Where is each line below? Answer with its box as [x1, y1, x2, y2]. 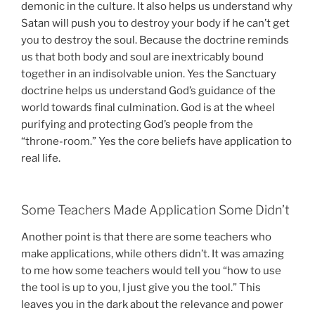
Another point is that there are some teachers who [21, 230, 271, 243]
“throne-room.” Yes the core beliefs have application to [21, 134, 292, 148]
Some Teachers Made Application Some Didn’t [21, 202, 290, 218]
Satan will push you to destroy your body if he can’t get [21, 16, 290, 30]
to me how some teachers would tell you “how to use [21, 264, 281, 277]
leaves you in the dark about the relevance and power [21, 297, 283, 311]
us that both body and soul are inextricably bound [21, 50, 264, 63]
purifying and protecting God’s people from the [21, 117, 253, 131]
